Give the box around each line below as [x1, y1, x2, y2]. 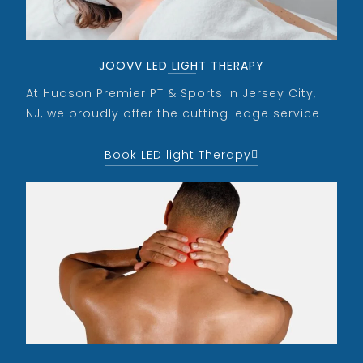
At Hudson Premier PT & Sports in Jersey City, [26, 84, 317, 101]
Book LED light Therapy [105, 146, 251, 163]
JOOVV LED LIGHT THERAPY [99, 57, 264, 74]
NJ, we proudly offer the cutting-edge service [26, 105, 321, 122]
